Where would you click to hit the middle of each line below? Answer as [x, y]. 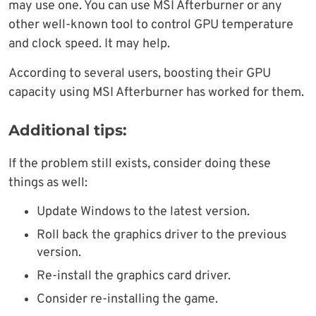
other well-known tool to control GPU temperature [151, 25]
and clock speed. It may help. [89, 44]
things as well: [48, 183]
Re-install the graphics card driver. [134, 276]
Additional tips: [68, 130]
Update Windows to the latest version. [143, 212]
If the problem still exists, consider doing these [140, 164]
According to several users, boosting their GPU [140, 74]
